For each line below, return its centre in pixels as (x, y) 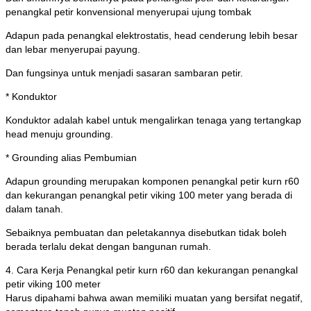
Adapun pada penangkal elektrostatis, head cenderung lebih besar (152, 36)
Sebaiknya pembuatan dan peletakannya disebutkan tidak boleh (146, 233)
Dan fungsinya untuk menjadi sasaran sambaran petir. (124, 73)
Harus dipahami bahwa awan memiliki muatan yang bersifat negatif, (154, 298)
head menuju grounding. (59, 134)
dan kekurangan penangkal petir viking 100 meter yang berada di (149, 195)
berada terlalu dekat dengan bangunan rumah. (108, 247)
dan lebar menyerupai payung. (73, 50)
